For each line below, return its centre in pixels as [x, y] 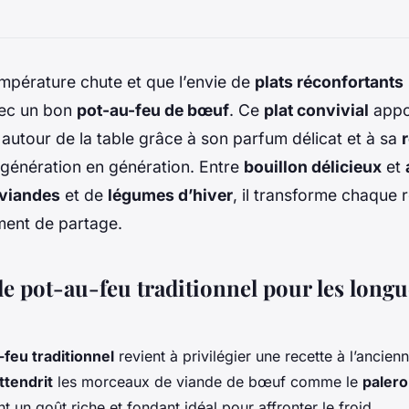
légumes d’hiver [170, 194]
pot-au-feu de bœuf [153, 110]
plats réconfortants [329, 81]
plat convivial [316, 110]
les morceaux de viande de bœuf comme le [208, 381]
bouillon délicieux [313, 166]
